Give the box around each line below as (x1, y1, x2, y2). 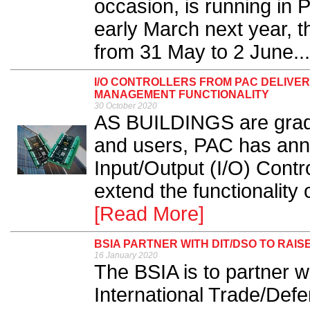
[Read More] (94, 203, 204, 225)
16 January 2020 (94, 250, 158, 260)
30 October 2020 (94, 101, 157, 111)
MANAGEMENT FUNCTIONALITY (94, 89, 269, 100)
